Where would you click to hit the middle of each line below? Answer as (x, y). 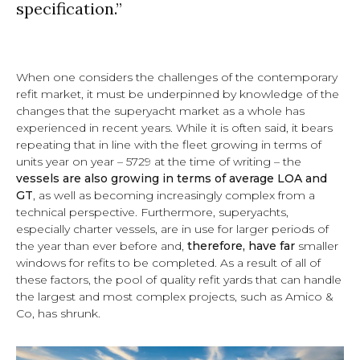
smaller (318, 245)
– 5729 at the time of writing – (198, 161)
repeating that (57, 144)
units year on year (65, 161)
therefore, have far (243, 245)
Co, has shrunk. (58, 313)
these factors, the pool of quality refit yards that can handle (179, 279)
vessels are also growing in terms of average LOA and (172, 178)
